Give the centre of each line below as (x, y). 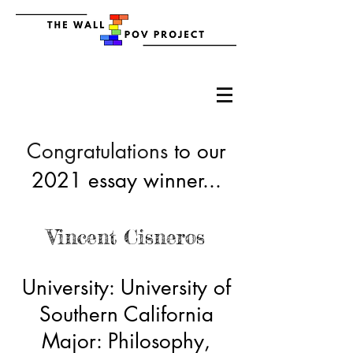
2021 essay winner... (126, 180)
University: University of (126, 288)
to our (200, 151)
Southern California (126, 314)
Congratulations (100, 151)
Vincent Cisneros (126, 237)
